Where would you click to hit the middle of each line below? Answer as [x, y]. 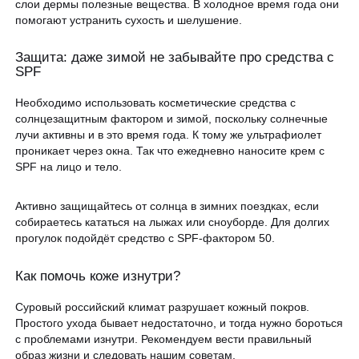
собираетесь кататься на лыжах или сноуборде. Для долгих [173, 222]
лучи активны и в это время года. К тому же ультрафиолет [169, 135]
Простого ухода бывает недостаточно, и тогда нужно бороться [179, 323]
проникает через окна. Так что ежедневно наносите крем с [170, 151]
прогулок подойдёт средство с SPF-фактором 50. [145, 238]
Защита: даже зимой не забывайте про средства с [175, 58]
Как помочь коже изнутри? [98, 276]
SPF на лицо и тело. [69, 167]
